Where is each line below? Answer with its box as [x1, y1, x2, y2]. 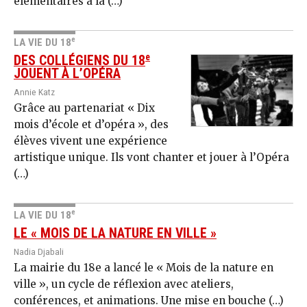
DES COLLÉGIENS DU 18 [14, 53, 145, 69]
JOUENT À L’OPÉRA [14, 66, 121, 82]
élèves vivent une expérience [14, 134, 167, 148]
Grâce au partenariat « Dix [14, 101, 155, 115]
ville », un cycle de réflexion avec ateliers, [14, 278, 234, 291]
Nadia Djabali [14, 246, 64, 258]
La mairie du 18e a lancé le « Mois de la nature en [14, 261, 273, 275]
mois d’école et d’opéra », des [14, 118, 169, 132]
